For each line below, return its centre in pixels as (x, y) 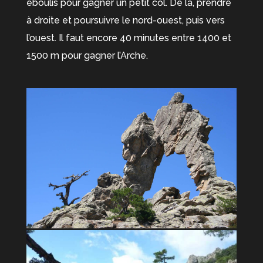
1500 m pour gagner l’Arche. (87, 55)
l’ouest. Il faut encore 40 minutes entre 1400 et (129, 38)
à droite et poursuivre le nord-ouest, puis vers (125, 20)
